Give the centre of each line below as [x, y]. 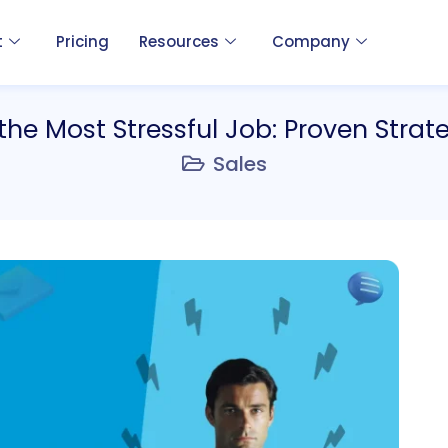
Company [310, 42]
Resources [178, 42]
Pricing [82, 42]
